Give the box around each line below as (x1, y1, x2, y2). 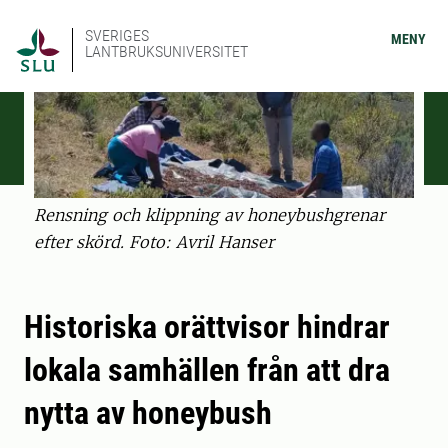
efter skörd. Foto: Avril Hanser (34, 232, 274, 253)
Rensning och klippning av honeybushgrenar (34, 205, 385, 226)
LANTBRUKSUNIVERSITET (85, 42, 248, 61)
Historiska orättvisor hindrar (24, 308, 390, 347)
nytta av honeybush (24, 394, 272, 433)
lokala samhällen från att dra (24, 351, 390, 390)
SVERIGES (85, 26, 149, 45)
